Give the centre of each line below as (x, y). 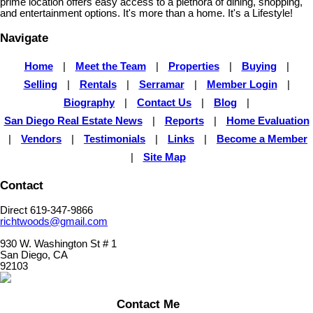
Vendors (41, 139)
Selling (40, 84)
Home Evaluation (268, 121)
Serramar (161, 84)
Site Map (164, 157)
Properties (194, 66)
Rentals (98, 84)
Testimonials (115, 139)
